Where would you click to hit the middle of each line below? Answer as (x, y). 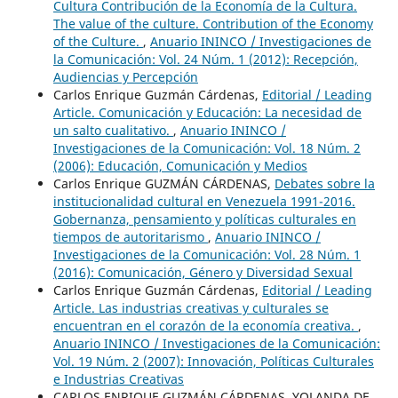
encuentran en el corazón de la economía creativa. (205, 325)
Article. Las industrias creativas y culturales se (191, 307)
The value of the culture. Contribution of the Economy (213, 23)
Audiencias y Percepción (125, 76)
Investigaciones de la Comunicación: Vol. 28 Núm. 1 (207, 254)
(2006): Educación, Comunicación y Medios (180, 165)
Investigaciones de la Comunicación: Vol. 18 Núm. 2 (207, 147)
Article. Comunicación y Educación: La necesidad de (207, 112)
